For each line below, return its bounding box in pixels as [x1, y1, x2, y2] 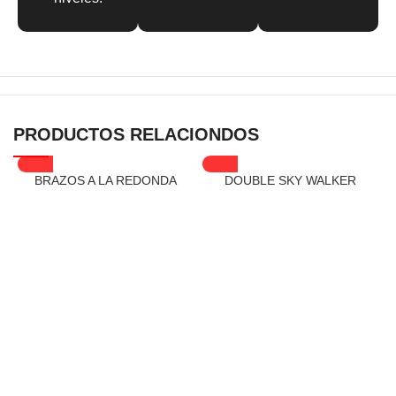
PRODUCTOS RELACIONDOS [13, 125, 259, 145]
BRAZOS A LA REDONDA [34, 173, 177, 188]
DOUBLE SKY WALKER [224, 173, 356, 188]
